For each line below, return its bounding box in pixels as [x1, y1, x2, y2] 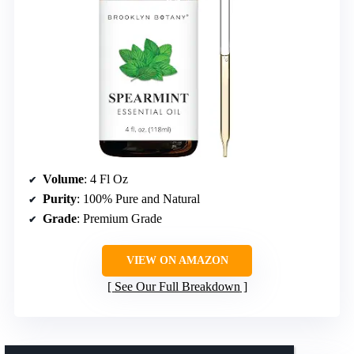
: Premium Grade [77, 211, 162, 225]
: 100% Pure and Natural [77, 191, 200, 205]
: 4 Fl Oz [84, 171, 128, 186]
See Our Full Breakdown [114, 279, 240, 293]
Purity [43, 191, 77, 205]
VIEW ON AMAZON [126, 254, 228, 266]
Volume [43, 171, 84, 186]
